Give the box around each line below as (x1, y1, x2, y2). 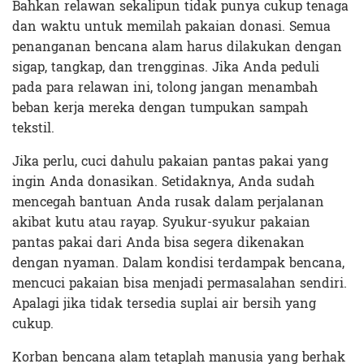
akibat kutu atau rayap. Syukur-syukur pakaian (12, 210, 310, 234)
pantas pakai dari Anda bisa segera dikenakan (12, 230, 305, 254)
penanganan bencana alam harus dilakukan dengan (12, 34, 342, 58)
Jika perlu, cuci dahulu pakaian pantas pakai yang (12, 149, 328, 173)
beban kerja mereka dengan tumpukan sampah (12, 95, 308, 119)
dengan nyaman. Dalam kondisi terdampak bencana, (12, 250, 344, 275)
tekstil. (12, 115, 54, 140)
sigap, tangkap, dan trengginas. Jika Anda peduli (12, 54, 319, 79)
